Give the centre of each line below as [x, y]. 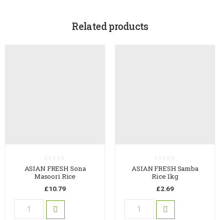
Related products [110, 26]
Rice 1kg [165, 177]
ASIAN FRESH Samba [165, 169]
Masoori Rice [55, 177]
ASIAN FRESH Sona [55, 169]
